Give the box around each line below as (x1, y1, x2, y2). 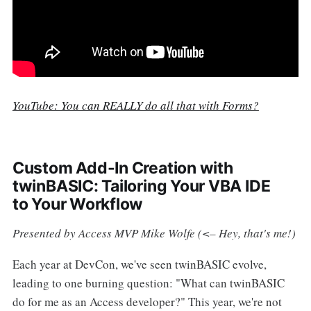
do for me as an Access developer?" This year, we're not (12, 293, 282, 310)
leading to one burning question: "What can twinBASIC (12, 274, 285, 291)
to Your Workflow (12, 194, 144, 215)
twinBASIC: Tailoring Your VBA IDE (12, 176, 271, 196)
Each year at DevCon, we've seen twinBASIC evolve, (12, 255, 267, 272)
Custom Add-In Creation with (12, 158, 233, 178)
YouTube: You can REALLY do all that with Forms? (12, 97, 259, 114)
